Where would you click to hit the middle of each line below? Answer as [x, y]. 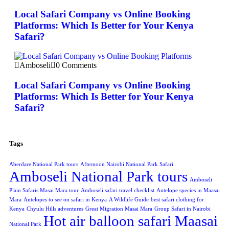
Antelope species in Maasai [188, 191]
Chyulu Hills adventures [55, 209]
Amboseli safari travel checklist [118, 191]
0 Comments [76, 65]
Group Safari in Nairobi [182, 209]
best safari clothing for [177, 200]
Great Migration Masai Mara [119, 209]
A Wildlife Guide [129, 200]
